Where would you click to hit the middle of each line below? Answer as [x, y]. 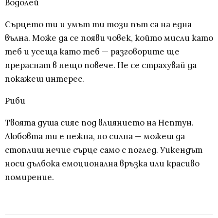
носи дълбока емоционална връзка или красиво [102, 164]
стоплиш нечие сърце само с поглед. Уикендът [104, 150]
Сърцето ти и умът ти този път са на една [98, 25]
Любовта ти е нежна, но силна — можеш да [95, 136]
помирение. [29, 177]
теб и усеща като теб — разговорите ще [92, 52]
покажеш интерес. [45, 79]
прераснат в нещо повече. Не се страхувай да [101, 65]
